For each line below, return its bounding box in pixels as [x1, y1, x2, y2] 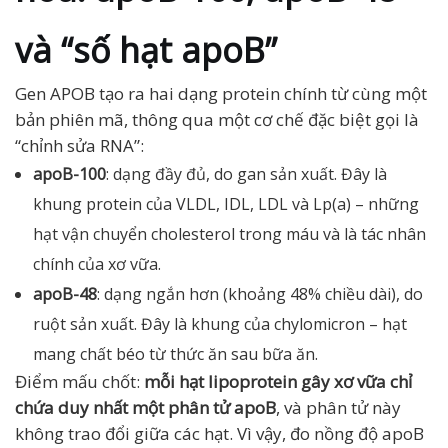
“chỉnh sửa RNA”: [15, 134, 144, 157]
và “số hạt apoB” [15, 27, 277, 73]
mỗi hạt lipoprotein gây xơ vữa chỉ [144, 370, 412, 393]
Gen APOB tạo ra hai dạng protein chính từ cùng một [15, 82, 427, 105]
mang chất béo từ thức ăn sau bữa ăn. [33, 343, 318, 365]
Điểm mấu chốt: [15, 370, 144, 393]
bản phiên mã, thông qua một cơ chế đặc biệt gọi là [15, 108, 419, 131]
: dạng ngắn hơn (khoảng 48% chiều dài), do [97, 283, 423, 305]
